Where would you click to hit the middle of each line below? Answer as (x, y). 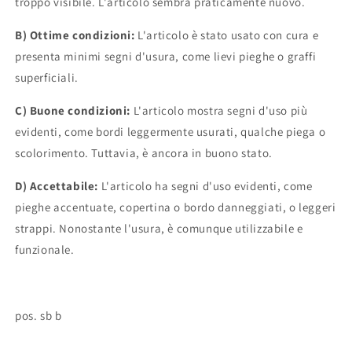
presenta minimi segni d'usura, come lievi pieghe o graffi (166, 57)
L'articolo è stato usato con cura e (228, 35)
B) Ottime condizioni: (75, 35)
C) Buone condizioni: (73, 111)
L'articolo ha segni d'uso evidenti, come (207, 186)
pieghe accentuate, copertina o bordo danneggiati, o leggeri (176, 207)
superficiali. (47, 78)
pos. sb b (38, 316)
